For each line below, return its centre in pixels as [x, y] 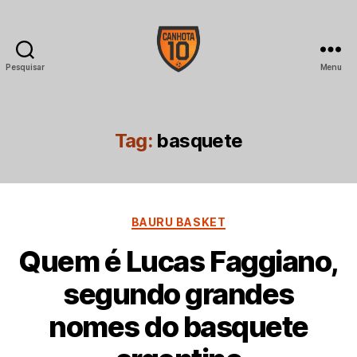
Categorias [213, 218]
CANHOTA [211, 80]
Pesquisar [25, 67]
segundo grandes [178, 294]
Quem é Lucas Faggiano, [178, 262]
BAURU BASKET [178, 222]
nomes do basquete [178, 327]
